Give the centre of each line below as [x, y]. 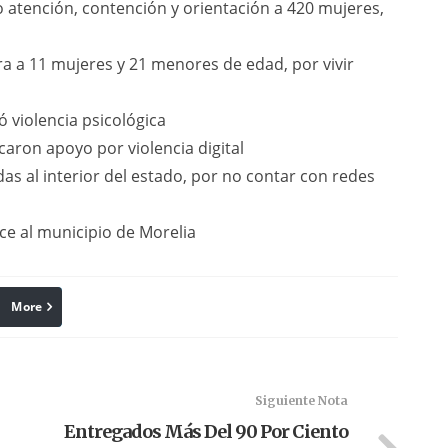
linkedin [57, 307]
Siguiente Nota [301, 400]
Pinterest [169, 307]
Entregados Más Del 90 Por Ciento [205, 431]
